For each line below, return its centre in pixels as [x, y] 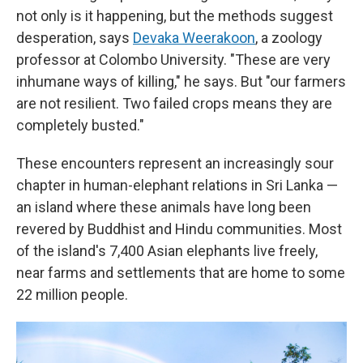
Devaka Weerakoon [194, 38]
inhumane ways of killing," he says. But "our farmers [181, 81]
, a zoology [289, 38]
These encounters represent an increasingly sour [175, 163]
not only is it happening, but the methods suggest [175, 16]
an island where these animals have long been [164, 207]
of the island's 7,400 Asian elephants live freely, [167, 251]
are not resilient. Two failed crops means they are [174, 103]
